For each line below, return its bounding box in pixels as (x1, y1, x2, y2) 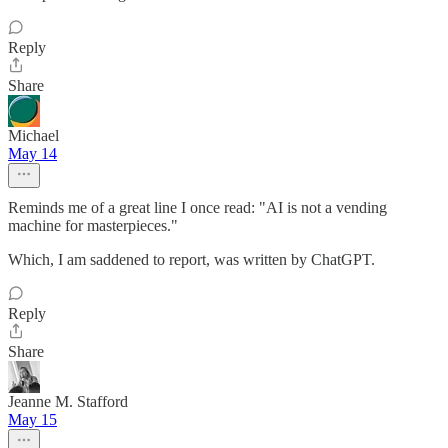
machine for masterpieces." (8, 217, 178, 234)
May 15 (8, 411, 57, 428)
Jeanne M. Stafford (8, 393, 128, 410)
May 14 (8, 145, 57, 162)
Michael (8, 127, 59, 144)
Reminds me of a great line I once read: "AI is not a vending (8, 199, 387, 216)
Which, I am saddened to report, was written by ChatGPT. (8, 251, 375, 268)
